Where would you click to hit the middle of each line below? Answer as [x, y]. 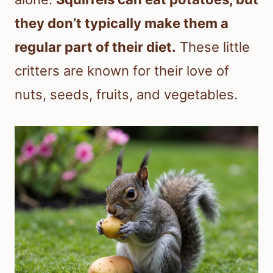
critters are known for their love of [122, 71]
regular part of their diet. [95, 47]
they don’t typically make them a [122, 23]
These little [213, 47]
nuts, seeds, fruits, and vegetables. [126, 95]
